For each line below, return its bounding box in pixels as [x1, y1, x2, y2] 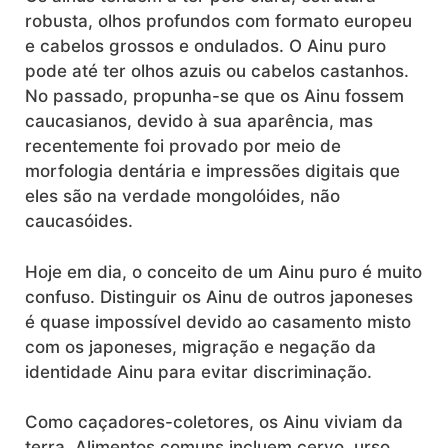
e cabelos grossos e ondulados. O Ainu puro [25, 36, 386, 57]
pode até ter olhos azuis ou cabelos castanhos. [25, 61, 409, 82]
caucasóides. [25, 211, 133, 232]
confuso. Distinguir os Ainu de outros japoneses [25, 286, 413, 307]
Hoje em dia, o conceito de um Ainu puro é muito [25, 261, 422, 282]
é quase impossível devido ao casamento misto [25, 311, 411, 332]
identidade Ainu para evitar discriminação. [25, 361, 372, 382]
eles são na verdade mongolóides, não [25, 186, 340, 207]
